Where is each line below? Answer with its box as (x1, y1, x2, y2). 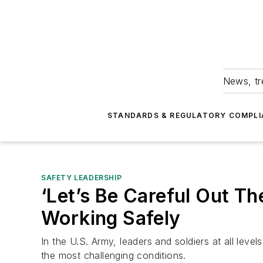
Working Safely (41, 207, 181, 230)
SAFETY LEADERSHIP (41, 173, 122, 182)
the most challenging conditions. (41, 249, 186, 261)
